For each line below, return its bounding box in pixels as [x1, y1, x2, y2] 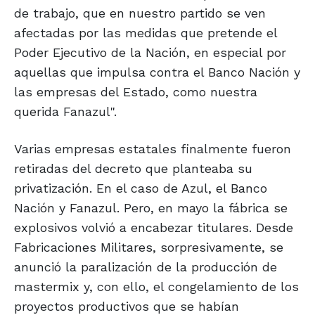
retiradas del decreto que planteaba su [14, 160, 252, 176]
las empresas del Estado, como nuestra [14, 84, 257, 99]
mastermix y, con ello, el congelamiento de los [14, 278, 299, 294]
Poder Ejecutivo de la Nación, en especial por [14, 44, 286, 60]
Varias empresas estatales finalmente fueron [14, 141, 291, 156]
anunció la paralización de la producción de [14, 259, 277, 274]
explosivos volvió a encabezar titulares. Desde [14, 219, 293, 235]
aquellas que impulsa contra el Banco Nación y [14, 64, 300, 79]
